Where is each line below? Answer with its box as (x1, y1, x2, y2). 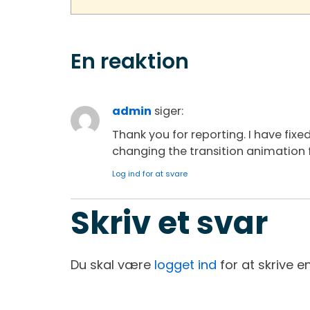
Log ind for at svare (112, 167, 188, 179)
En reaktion (71, 47, 189, 76)
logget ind (154, 255, 217, 273)
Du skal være (71, 255, 154, 273)
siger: (154, 103, 183, 119)
